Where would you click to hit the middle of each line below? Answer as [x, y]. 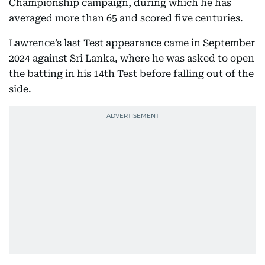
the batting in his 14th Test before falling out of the [131, 74]
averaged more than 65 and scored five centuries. [126, 18]
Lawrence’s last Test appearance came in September [132, 43]
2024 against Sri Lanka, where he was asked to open [132, 59]
